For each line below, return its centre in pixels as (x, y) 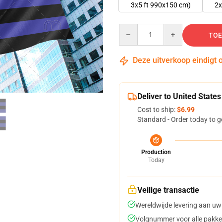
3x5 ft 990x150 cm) (161, 5)
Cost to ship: (157, 110)
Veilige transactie (168, 190)
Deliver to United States (179, 96)
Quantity (132, 28)
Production (156, 152)
